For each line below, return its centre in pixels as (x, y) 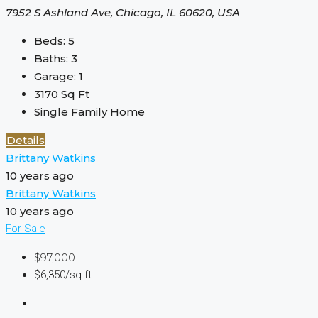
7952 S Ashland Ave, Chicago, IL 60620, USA (123, 12)
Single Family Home (89, 111)
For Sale (26, 228)
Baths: (51, 58)
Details (26, 140)
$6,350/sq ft (63, 274)
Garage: (55, 76)
